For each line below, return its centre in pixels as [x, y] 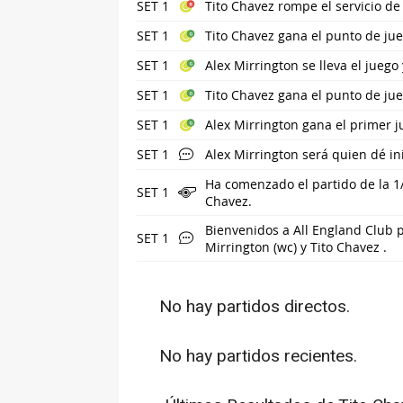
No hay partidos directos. [255, 306]
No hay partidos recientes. [258, 356]
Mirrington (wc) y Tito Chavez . [296, 246]
